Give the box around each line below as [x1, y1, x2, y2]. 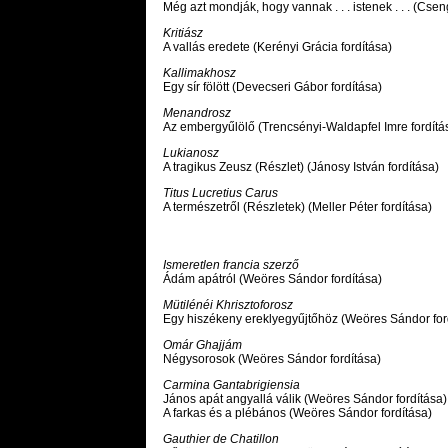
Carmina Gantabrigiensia [163, 378, 300, 393]
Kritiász [163, 26, 203, 41]
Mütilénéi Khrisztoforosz [163, 298, 293, 313]
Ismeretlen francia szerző [163, 258, 299, 273]
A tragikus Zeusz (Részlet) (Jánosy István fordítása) [163, 160, 439, 175]
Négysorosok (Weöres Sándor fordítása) [163, 352, 381, 367]
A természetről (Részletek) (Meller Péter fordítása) [163, 200, 432, 215]
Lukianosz [163, 146, 219, 161]
